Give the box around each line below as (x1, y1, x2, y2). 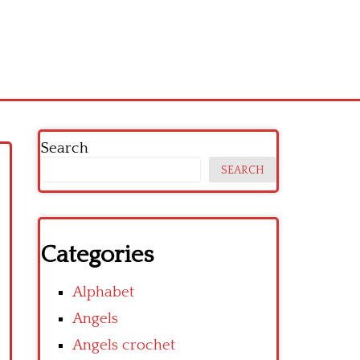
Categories (40, 242, 153, 268)
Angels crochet (72, 337, 175, 354)
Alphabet (72, 284, 134, 301)
